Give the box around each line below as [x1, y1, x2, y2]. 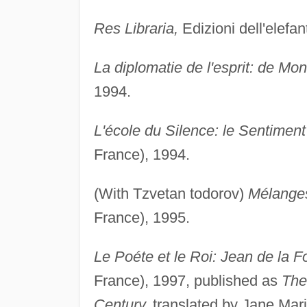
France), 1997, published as [93, 272, 282, 290]
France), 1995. [93, 209, 190, 227]
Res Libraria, [93, 20, 178, 38]
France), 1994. [93, 146, 190, 164]
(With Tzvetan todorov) [93, 185, 248, 203]
